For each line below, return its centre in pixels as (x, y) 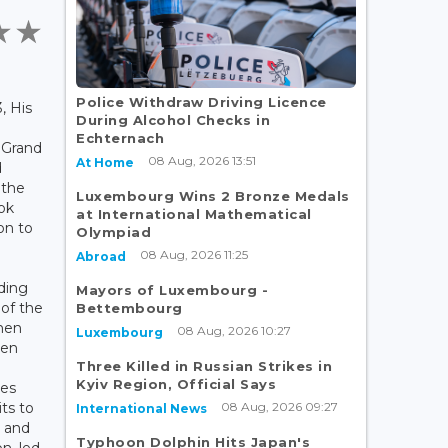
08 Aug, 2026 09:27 (279, 406)
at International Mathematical (194, 213)
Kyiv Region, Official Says (176, 383)
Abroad (101, 256)
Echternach (120, 137)
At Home (105, 162)
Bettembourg (129, 307)
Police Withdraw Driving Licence (201, 101)
